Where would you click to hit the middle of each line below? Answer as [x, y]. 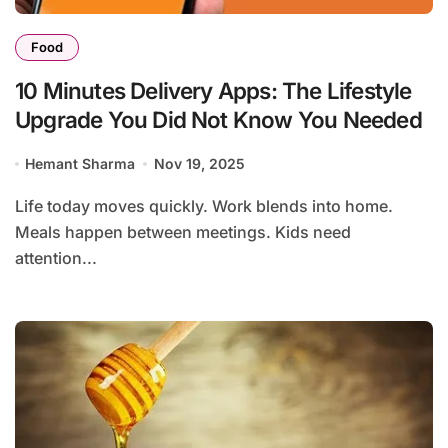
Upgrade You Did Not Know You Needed [218, 120]
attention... [56, 258]
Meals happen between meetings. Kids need [183, 232]
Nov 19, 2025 [199, 164]
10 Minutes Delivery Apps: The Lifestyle [213, 91]
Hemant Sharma [80, 164]
